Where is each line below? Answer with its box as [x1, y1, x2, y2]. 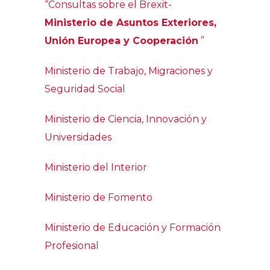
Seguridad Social [45, 83, 125, 95]
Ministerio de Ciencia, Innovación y [45, 113, 207, 125]
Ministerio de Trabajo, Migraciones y [45, 64, 213, 77]
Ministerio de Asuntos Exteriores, [45, 16, 216, 28]
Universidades [45, 131, 111, 143]
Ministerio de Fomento [45, 191, 152, 203]
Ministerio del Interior [45, 161, 147, 173]
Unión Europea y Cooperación [45, 34, 198, 46]
